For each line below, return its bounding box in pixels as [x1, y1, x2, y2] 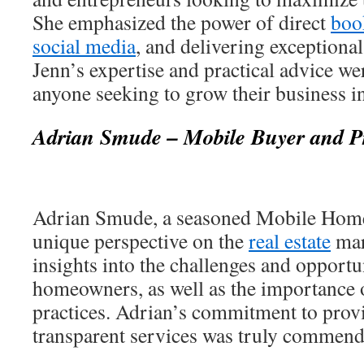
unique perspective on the [32, 227, 249, 254]
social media [32, 32, 136, 59]
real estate [249, 227, 331, 254]
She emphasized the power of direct [32, 8, 331, 36]
